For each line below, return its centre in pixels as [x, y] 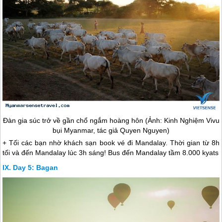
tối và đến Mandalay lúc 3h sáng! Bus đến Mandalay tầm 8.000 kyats [111, 152]
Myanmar [79, 130]
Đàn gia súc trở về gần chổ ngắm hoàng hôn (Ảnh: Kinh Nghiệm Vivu [111, 120]
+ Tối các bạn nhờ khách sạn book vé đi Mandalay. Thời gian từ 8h [111, 142]
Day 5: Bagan [36, 167]
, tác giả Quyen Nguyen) [131, 130]
